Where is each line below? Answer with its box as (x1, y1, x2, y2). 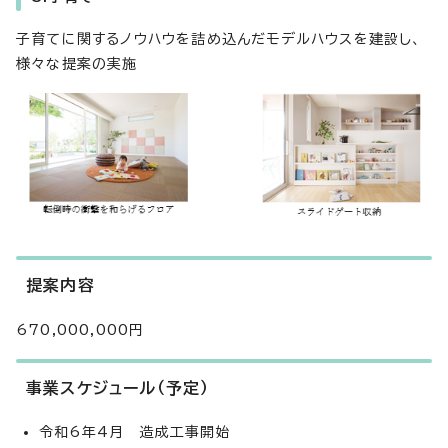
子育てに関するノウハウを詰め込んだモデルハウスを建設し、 (16, 31, 422, 46)
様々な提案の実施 (16, 56, 138, 71)
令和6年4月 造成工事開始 (39, 424, 231, 439)
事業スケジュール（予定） (26, 379, 210, 396)
